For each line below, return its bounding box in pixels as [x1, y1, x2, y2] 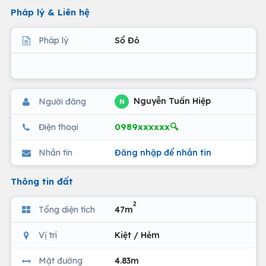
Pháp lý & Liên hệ [11, 7, 90, 18]
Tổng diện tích [39, 204, 95, 215]
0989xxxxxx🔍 [115, 121, 178, 132]
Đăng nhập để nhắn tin [115, 147, 211, 158]
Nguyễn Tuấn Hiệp [131, 95, 211, 106]
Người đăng [39, 96, 86, 107]
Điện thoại [39, 121, 78, 132]
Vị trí [39, 229, 57, 240]
